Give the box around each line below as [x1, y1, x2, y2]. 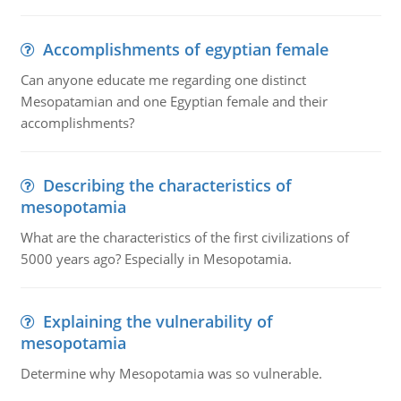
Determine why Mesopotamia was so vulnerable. [20, 364, 322, 382]
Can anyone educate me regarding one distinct [20, 71, 306, 89]
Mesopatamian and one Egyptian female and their [20, 92, 328, 110]
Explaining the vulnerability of [42, 311, 273, 332]
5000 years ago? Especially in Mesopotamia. [20, 250, 292, 268]
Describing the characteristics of [42, 175, 292, 196]
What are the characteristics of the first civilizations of [20, 228, 349, 246]
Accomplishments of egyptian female [42, 38, 328, 60]
